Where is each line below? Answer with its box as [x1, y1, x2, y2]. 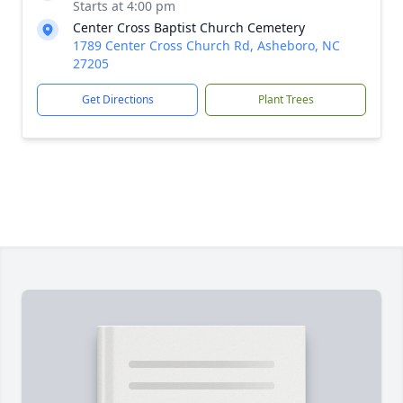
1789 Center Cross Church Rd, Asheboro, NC [73, 37, 340, 54]
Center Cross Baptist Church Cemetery [73, 19, 305, 36]
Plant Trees [257, 92, 314, 107]
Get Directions [81, 92, 154, 107]
